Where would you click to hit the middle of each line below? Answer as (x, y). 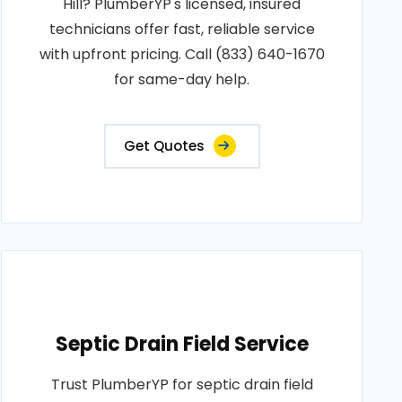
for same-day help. (182, 79)
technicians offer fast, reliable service (182, 29)
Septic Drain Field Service (182, 344)
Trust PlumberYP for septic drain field (182, 385)
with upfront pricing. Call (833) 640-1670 (182, 54)
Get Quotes (164, 146)
